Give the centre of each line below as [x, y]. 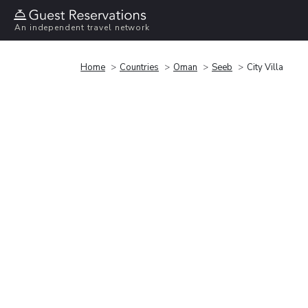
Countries [139, 67]
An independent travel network [82, 28]
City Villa [265, 67]
